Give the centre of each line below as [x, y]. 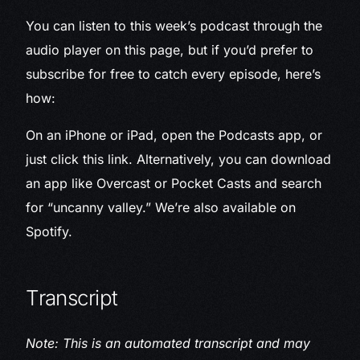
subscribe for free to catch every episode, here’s [174, 74]
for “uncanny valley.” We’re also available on [161, 208]
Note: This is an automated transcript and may [168, 344]
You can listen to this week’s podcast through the [174, 26]
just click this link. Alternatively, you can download [179, 160]
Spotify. [49, 232]
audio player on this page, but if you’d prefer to [170, 50]
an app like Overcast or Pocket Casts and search [174, 184]
